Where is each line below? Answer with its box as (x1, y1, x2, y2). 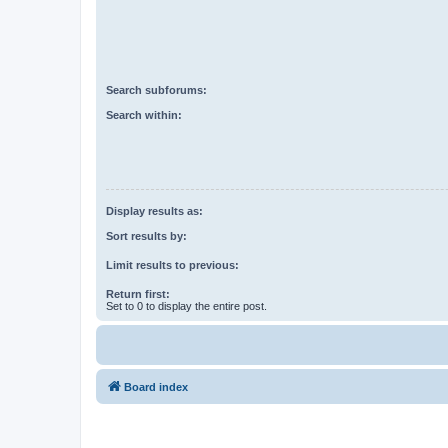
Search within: (106, 108, 182, 121)
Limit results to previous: (106, 258, 239, 271)
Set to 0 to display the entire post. (106, 299, 267, 312)
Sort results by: (106, 229, 187, 242)
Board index (124, 380, 188, 393)
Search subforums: (106, 84, 207, 97)
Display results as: (106, 205, 203, 218)
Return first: (106, 287, 170, 300)
